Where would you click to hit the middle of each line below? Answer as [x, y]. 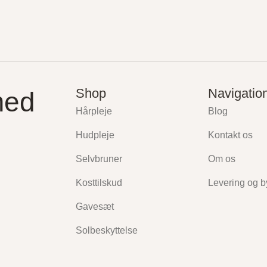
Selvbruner [99, 159]
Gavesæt [95, 207]
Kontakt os [231, 135]
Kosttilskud [99, 183]
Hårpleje [94, 111]
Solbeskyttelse [107, 231]
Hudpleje [95, 135]
